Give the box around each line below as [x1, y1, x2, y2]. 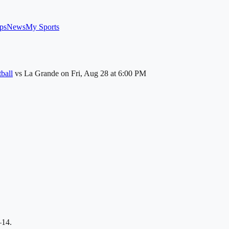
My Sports [26, 22, 59, 31]
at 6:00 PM [108, 69, 146, 78]
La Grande [24, 69, 59, 78]
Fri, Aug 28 [71, 69, 108, 78]
